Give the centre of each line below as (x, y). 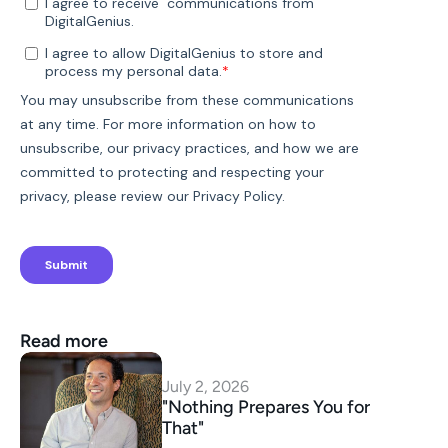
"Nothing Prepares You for (266, 406)
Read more (64, 341)
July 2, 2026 (205, 386)
